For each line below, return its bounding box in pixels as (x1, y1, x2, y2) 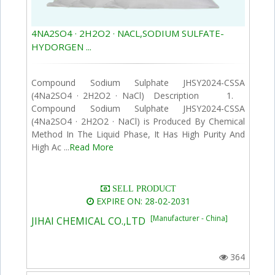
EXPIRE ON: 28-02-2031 (93, 195, 190, 207)
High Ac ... (31, 141, 70, 153)
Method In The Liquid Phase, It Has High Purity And (31, 128, 246, 141)
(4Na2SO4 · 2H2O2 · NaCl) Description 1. (31, 90, 246, 102)
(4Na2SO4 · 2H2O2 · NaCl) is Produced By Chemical (31, 115, 246, 128)
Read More (69, 141, 114, 153)
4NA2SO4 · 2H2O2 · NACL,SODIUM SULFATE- (31, 27, 225, 40)
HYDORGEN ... (31, 41, 92, 53)
